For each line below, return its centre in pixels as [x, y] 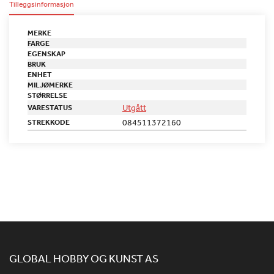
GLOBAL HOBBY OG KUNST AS [84, 258]
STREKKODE [49, 122]
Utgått [134, 108]
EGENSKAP [46, 54]
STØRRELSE [47, 95]
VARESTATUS [50, 108]
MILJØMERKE [50, 85]
